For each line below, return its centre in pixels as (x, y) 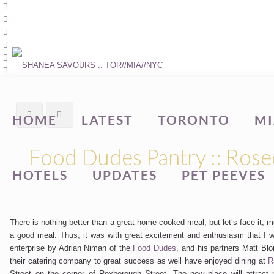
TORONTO (194, 120)
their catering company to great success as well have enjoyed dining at (139, 261)
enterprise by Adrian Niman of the (72, 248)
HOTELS (40, 175)
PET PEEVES (224, 175)
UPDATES (125, 175)
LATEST (107, 120)
